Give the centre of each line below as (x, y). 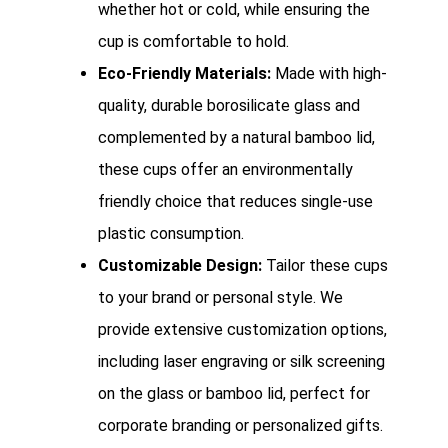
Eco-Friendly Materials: (184, 74)
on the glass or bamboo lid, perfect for (234, 394)
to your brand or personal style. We (220, 298)
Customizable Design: (180, 266)
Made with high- (329, 74)
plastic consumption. (171, 234)
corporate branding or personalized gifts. (240, 426)
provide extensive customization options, (242, 330)
